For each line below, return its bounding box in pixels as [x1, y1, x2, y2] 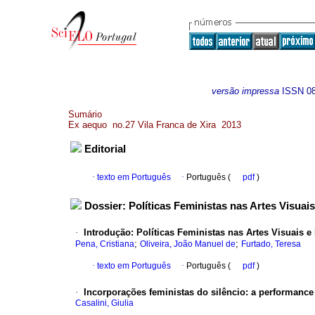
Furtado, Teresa [241, 239, 301, 250]
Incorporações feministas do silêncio [84, 287, 245, 298]
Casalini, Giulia [75, 298, 134, 309]
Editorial [84, 143, 126, 155]
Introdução [84, 227, 131, 238]
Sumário [68, 109, 102, 120]
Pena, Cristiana [75, 239, 134, 250]
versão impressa [212, 86, 279, 96]
